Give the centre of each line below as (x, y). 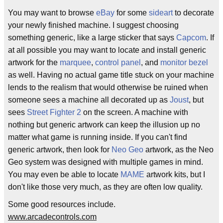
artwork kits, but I (175, 174)
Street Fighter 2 (54, 112)
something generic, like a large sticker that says (92, 38)
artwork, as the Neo (178, 150)
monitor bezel (184, 62)
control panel (118, 62)
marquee (75, 62)
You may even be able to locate (64, 174)
